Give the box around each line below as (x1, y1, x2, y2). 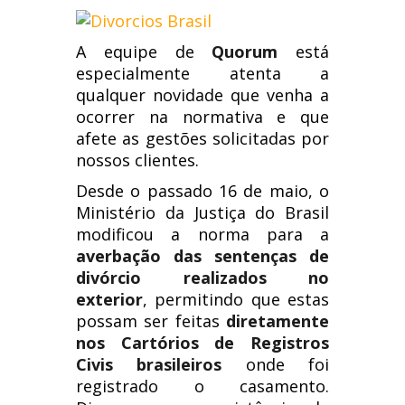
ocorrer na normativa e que (76, 106, 329, 127)
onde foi (221, 353, 330, 375)
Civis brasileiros (76, 353, 222, 375)
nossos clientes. (76, 149, 199, 171)
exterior (76, 288, 143, 310)
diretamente (226, 310, 329, 332)
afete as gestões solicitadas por (76, 127, 329, 149)
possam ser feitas (76, 310, 226, 332)
